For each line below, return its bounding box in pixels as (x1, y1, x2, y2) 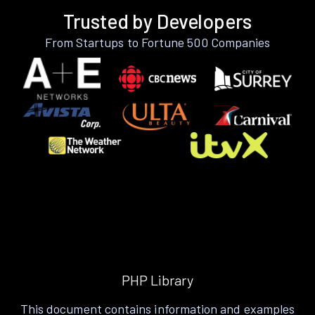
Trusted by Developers (63, 8, 252, 33)
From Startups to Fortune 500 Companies (44, 34, 271, 50)
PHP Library (122, 271, 193, 289)
